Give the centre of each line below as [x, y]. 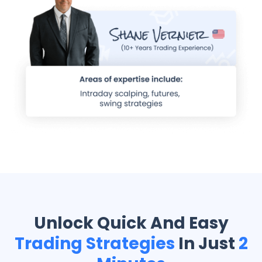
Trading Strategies [94, 244]
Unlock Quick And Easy [131, 223]
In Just [206, 244]
